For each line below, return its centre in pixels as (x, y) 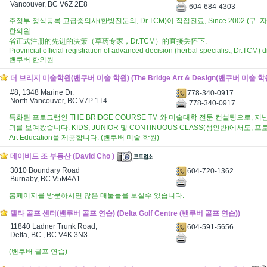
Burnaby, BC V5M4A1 (45, 179)
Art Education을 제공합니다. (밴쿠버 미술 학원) (84, 138)
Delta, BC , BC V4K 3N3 (49, 235)
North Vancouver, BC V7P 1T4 (59, 101)
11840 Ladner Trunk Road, (54, 226)
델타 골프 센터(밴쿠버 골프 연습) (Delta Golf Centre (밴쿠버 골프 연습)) (125, 213)
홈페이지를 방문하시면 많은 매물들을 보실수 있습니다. (97, 195)
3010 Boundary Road (45, 170)
